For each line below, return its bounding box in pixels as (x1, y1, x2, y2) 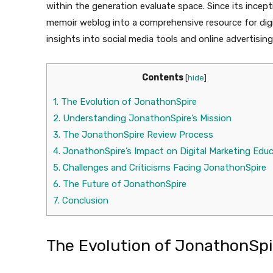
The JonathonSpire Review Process (60, 129, 213, 141)
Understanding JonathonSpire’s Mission (60, 113, 232, 124)
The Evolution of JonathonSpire (58, 96, 197, 108)
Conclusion (60, 195, 108, 207)
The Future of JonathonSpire (60, 179, 186, 190)
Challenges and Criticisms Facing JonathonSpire (60, 162, 266, 174)
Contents (142, 73, 183, 83)
